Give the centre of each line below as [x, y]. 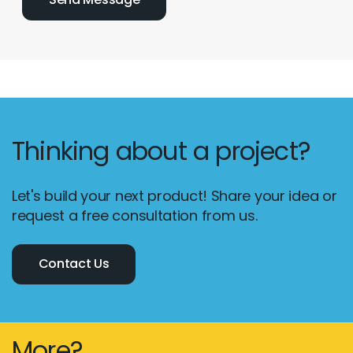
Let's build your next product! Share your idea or [175, 195]
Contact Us [74, 264]
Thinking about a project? [161, 150]
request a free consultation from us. [135, 215]
